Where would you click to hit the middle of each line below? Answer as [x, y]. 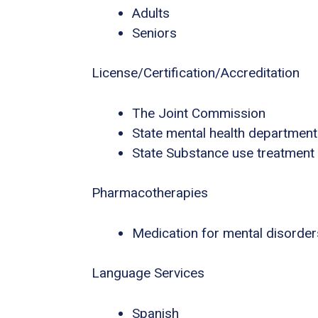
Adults [151, 13]
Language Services [148, 273]
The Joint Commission [199, 113]
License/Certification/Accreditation [196, 73]
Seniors [154, 33]
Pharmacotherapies [150, 193]
